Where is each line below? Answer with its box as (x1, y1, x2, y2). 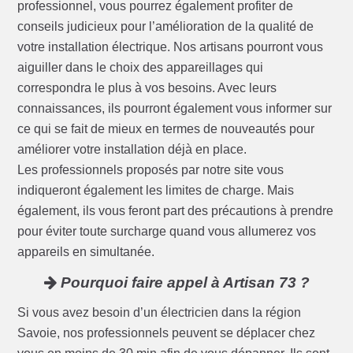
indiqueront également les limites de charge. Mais (17, 184, 295, 198)
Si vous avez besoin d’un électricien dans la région (17, 306, 302, 320)
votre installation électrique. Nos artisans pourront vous (17, 40, 324, 54)
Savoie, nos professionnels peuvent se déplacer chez (17, 326, 316, 340)
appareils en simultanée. (17, 245, 155, 259)
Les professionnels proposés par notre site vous (17, 163, 284, 177)
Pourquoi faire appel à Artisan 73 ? (56, 274, 310, 292)
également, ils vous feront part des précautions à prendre (17, 204, 334, 218)
